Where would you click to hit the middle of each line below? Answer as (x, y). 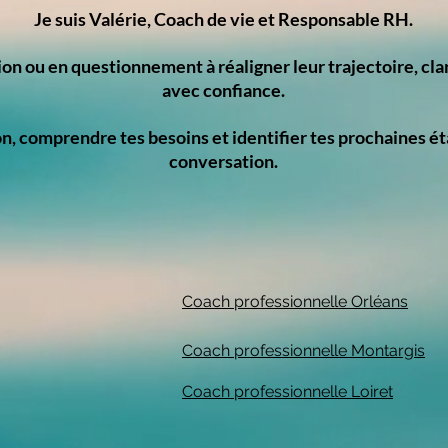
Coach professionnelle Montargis (303, 350)
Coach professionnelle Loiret (287, 391)
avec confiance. (223, 90)
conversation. (223, 161)
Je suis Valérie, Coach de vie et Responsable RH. (223, 19)
